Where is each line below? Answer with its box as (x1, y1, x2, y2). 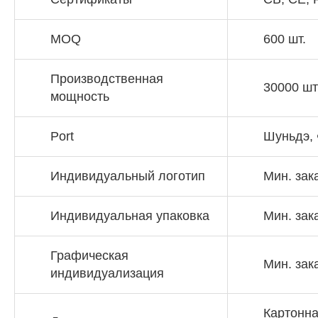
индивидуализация (50, 266, 164, 281)
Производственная (50, 72, 163, 87)
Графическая (50, 248, 128, 263)
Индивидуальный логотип (50, 169, 205, 184)
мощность (50, 89, 109, 104)
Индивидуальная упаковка (50, 209, 209, 224)
